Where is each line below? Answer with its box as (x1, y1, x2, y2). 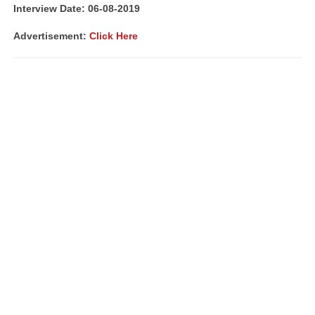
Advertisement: (13, 30, 89, 41)
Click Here (89, 30, 138, 41)
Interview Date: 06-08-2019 (13, 3, 140, 14)
